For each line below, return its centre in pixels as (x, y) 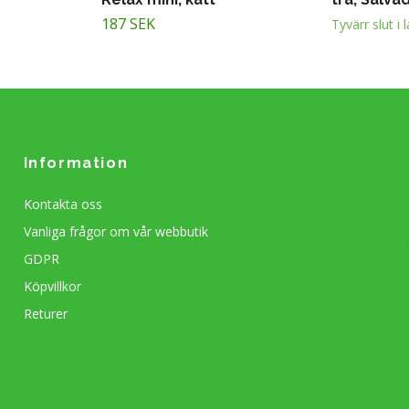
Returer (45, 314)
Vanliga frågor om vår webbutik (115, 232)
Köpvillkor (52, 287)
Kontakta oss (63, 204)
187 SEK (128, 24)
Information (76, 163)
